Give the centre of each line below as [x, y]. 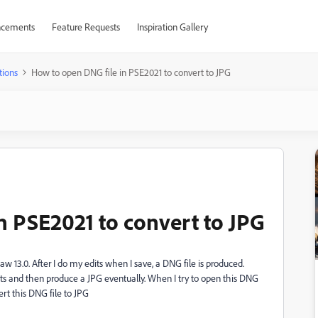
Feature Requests [86, 27]
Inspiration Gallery [172, 27]
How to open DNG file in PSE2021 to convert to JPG [131, 72]
